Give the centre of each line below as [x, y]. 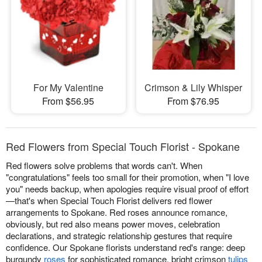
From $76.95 [194, 101]
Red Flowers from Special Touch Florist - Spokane [123, 146]
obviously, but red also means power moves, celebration [113, 224]
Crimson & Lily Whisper [194, 88]
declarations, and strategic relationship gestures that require [119, 236]
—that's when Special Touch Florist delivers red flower [109, 201]
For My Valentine [68, 88]
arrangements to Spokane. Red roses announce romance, [117, 212]
